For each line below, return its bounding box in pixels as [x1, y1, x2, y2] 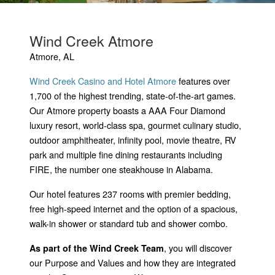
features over [176, 74, 230, 87]
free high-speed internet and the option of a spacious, [29, 201, 238, 215]
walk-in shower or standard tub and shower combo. [29, 216, 228, 230]
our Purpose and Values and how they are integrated [29, 255, 236, 269]
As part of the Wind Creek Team [29, 241, 164, 254]
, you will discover [164, 241, 232, 254]
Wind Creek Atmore [29, 29, 153, 51]
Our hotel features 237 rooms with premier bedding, [29, 187, 231, 200]
